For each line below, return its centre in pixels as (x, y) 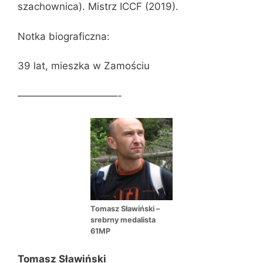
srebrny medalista (123, 220)
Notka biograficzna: (64, 36)
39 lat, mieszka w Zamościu (84, 66)
